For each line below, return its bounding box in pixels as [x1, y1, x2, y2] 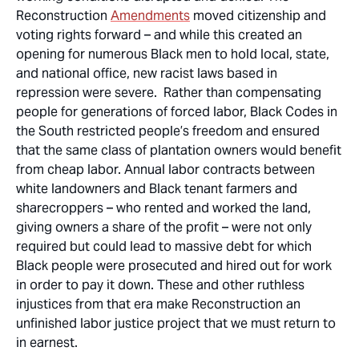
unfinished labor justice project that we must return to [16, 315, 336, 332]
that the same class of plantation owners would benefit [16, 142, 341, 159]
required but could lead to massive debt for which [16, 238, 312, 255]
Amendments [111, 7, 190, 24]
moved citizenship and [190, 7, 326, 24]
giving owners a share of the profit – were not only [16, 219, 312, 236]
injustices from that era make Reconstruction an [16, 296, 301, 313]
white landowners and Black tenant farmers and [16, 180, 297, 197]
